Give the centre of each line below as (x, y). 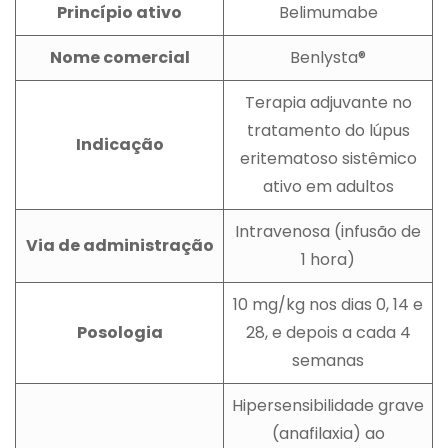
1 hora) (328, 259)
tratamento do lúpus (328, 130)
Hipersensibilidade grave (328, 405)
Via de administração (119, 245)
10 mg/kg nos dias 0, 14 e (328, 304)
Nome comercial (119, 57)
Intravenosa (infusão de (328, 231)
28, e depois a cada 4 (328, 332)
